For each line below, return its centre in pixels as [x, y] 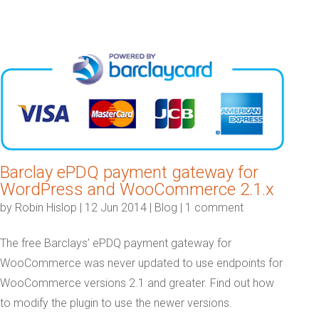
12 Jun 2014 [116, 207]
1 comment [214, 207]
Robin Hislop [46, 207]
